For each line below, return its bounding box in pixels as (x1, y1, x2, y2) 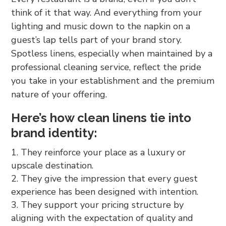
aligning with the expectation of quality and (11, 211, 194, 224)
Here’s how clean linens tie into (11, 110, 192, 125)
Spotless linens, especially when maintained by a (11, 47, 213, 60)
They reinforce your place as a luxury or (21, 146, 186, 158)
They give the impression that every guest (21, 172, 198, 185)
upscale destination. (11, 159, 94, 172)
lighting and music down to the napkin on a (11, 20, 191, 32)
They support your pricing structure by (21, 198, 184, 211)
